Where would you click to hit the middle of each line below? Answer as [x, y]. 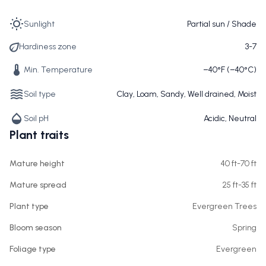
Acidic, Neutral [230, 118]
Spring [244, 228]
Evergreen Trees [224, 206]
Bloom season [36, 228]
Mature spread [38, 185]
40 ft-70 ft [238, 164]
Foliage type [33, 249]
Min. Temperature [58, 69]
